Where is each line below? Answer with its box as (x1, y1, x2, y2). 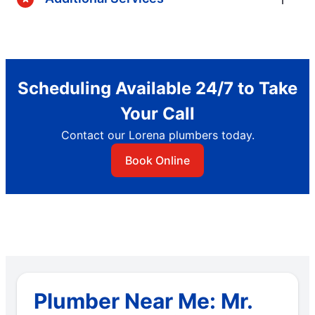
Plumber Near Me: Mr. (34, 288, 252, 314)
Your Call (120, 103, 195, 124)
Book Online (125, 153, 190, 167)
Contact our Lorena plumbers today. (60, 127, 255, 142)
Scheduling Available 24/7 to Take (18, 77, 297, 98)
